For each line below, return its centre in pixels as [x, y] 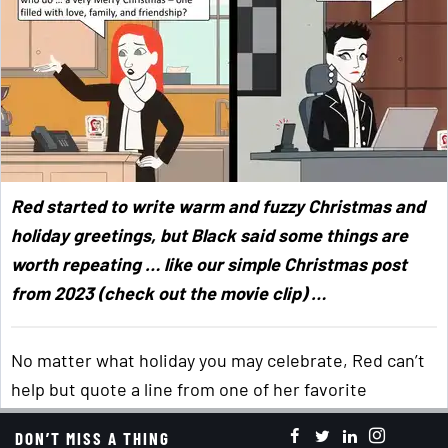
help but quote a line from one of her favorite [189, 389]
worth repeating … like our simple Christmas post [209, 264]
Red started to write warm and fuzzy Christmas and [218, 206]
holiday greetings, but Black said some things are [209, 235]
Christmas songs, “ [85, 418]
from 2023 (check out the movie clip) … [168, 293]
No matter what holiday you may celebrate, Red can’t [218, 360]
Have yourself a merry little [266, 418]
